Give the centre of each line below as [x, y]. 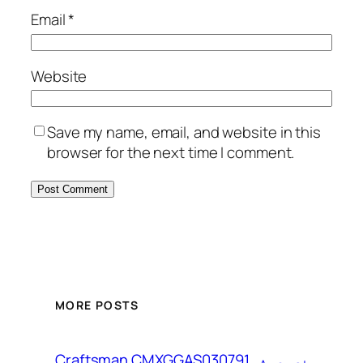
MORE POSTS [97, 305]
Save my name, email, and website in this [184, 132]
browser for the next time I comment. [171, 152]
